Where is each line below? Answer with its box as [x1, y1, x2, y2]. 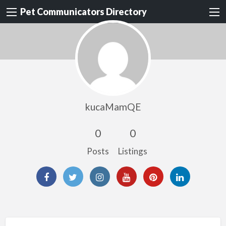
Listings [118, 145, 147, 156]
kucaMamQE [85, 100, 141, 112]
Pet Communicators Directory [20, 6, 147, 18]
